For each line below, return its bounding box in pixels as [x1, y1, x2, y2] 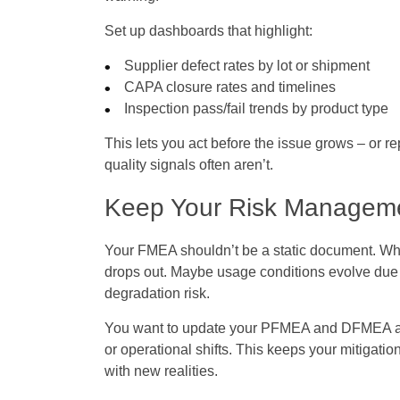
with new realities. [104, 363, 218, 379]
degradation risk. [104, 286, 210, 302]
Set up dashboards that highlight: [104, 23, 312, 39]
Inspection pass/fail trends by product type [124, 101, 389, 117]
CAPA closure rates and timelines [124, 79, 337, 96]
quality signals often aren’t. [104, 157, 273, 173]
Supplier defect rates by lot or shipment [124, 58, 371, 74]
